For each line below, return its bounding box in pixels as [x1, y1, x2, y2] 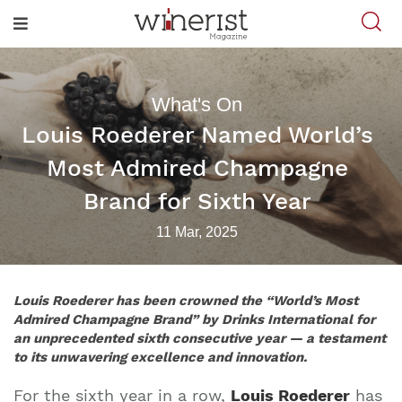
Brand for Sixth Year [83, 188, 311, 214]
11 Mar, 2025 [156, 224, 239, 240]
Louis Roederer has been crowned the [13, 293, 266, 309]
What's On [152, 93, 243, 116]
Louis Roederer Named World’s [21, 121, 373, 148]
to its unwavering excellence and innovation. [13, 349, 307, 365]
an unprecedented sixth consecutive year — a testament [13, 330, 386, 346]
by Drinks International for [198, 311, 375, 328]
